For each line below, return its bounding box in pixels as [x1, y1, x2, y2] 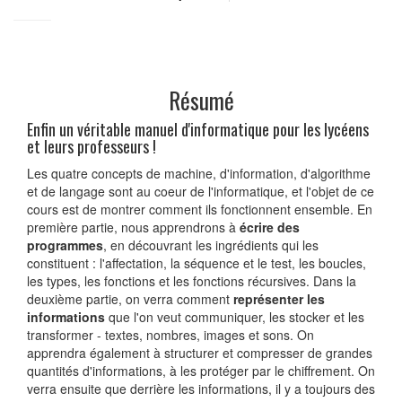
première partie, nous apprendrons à [27, 217, 240, 236]
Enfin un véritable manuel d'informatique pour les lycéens [27, 117, 369, 141]
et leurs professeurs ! [27, 134, 156, 158]
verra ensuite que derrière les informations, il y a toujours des [27, 379, 375, 398]
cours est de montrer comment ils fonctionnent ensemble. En [27, 199, 372, 218]
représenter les [233, 289, 325, 308]
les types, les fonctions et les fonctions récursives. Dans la [27, 271, 356, 290]
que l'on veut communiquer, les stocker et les [105, 307, 364, 326]
